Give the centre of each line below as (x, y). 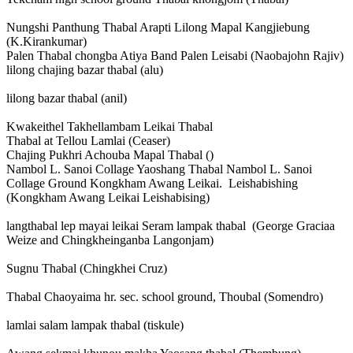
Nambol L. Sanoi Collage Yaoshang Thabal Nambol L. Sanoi (159, 169)
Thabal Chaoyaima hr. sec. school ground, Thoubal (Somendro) (165, 297)
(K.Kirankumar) (46, 42)
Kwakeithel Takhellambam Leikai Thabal (110, 127)
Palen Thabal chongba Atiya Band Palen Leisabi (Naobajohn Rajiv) (175, 56)
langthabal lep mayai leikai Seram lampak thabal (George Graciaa (171, 226)
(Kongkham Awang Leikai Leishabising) (108, 198)
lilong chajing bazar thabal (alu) (85, 70)
